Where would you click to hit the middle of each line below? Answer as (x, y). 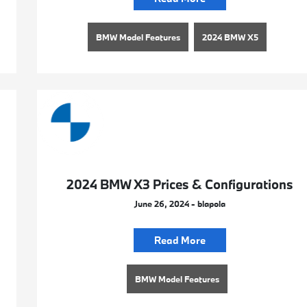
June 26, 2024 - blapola (180, 204)
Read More (180, 241)
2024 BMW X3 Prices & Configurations (180, 185)
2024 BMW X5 (230, 37)
